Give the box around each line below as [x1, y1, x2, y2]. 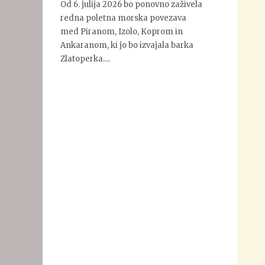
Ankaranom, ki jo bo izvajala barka [60, 40, 193, 50]
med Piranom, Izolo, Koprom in [60, 26, 183, 37]
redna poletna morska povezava [60, 12, 186, 23]
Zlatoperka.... [60, 53, 110, 64]
